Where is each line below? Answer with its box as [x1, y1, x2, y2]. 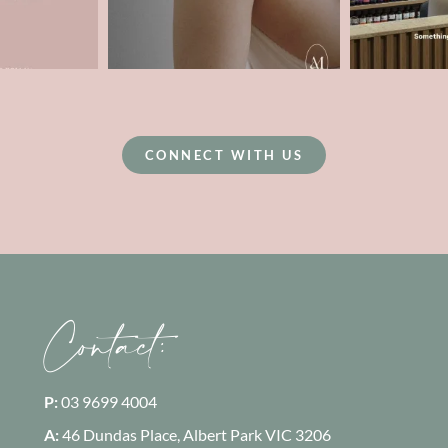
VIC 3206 [261, 424, 331, 444]
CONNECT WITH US [144, 146, 304, 163]
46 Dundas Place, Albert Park [61, 424, 262, 444]
